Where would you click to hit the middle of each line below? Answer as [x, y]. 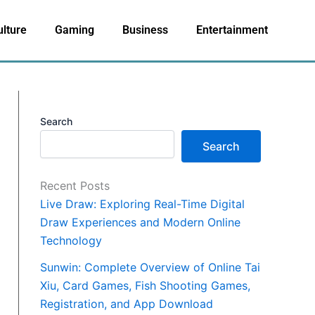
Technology [71, 241]
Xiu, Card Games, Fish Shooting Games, [145, 286]
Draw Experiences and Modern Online [140, 223]
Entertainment [232, 30]
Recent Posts [75, 186]
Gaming [75, 30]
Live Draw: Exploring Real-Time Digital [142, 204]
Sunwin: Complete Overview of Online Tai [150, 268]
